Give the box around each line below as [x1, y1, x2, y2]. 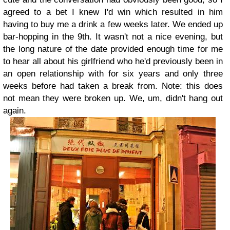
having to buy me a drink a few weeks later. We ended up [3, 20, 223, 29]
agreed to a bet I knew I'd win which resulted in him [3, 7, 223, 17]
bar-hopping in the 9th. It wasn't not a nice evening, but [3, 32, 223, 42]
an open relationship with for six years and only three [3, 69, 223, 79]
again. [3, 106, 26, 116]
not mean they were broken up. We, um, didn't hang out [3, 93, 223, 103]
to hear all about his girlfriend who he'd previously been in [3, 56, 223, 66]
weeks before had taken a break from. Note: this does [3, 81, 223, 91]
